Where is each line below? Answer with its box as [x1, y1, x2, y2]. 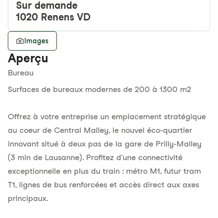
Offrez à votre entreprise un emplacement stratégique [8, 112, 206, 121]
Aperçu [8, 51, 48, 65]
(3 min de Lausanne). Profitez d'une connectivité [8, 153, 182, 162]
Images [24, 37, 49, 45]
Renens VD [41, 11, 91, 23]
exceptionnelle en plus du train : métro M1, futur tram [8, 166, 201, 176]
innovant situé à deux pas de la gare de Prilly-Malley [8, 139, 201, 148]
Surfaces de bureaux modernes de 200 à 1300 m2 [8, 85, 191, 94]
